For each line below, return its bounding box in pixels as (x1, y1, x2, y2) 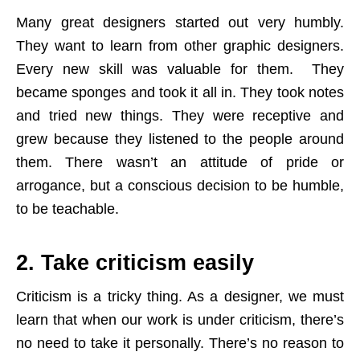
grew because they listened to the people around (16, 131, 344, 148)
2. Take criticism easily (16, 251, 254, 276)
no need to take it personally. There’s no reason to (16, 335, 344, 352)
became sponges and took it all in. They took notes (16, 84, 344, 101)
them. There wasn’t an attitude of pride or (16, 154, 344, 171)
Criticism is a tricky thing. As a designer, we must (16, 288, 344, 305)
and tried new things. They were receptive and (16, 108, 344, 125)
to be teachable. (16, 201, 119, 218)
